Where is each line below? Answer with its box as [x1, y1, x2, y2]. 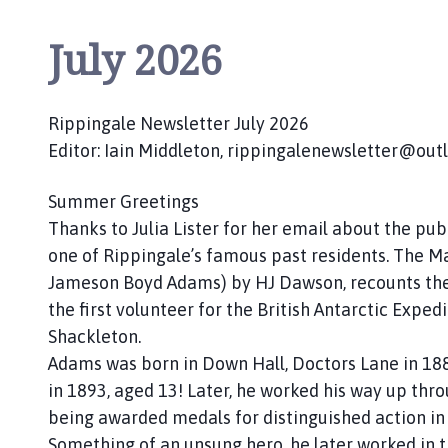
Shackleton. [48, 325, 141, 347]
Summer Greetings [48, 190, 199, 212]
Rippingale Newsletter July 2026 [48, 112, 309, 134]
